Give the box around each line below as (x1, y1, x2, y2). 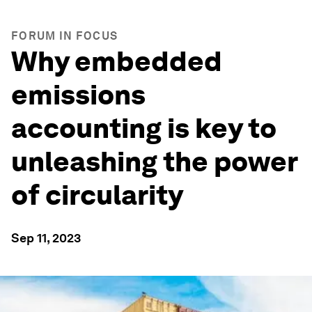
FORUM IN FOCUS (11, 29, 118, 42)
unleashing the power (11, 145, 297, 178)
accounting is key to (11, 111, 276, 145)
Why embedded (11, 45, 222, 78)
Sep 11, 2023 (11, 231, 81, 245)
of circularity (11, 178, 183, 212)
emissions (11, 78, 146, 111)
